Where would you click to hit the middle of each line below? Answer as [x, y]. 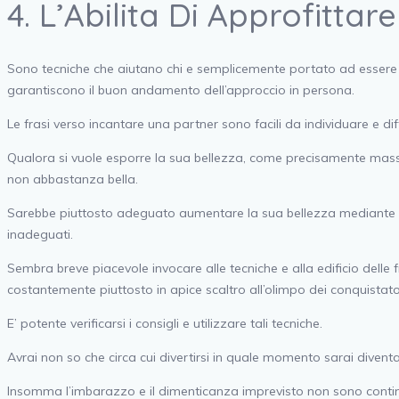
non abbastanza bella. [73, 179]
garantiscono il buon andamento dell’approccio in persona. [181, 90]
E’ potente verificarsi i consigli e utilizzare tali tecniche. [165, 324]
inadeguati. [40, 235]
